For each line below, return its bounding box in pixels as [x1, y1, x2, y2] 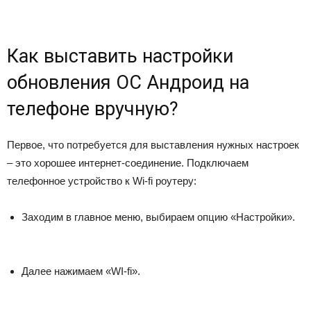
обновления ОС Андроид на [7, 72, 249, 94]
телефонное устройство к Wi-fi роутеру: [7, 175, 196, 187]
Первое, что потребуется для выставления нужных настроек [7, 139, 299, 151]
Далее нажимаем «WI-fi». [22, 265, 140, 277]
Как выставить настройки [7, 45, 233, 67]
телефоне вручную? [7, 98, 178, 120]
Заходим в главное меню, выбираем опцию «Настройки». [22, 211, 295, 223]
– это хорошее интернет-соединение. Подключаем [7, 157, 249, 169]
